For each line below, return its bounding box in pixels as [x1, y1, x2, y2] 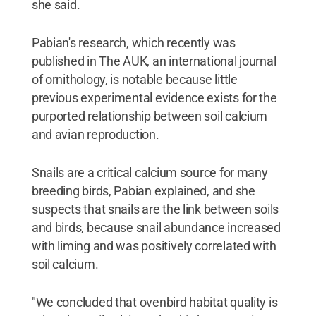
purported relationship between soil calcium [31, 109, 268, 123]
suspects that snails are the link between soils [31, 202, 279, 217]
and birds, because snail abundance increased [31, 220, 281, 235]
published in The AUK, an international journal [31, 54, 276, 68]
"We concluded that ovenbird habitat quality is [31, 295, 278, 310]
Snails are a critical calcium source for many [31, 165, 268, 180]
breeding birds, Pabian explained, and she [31, 183, 255, 198]
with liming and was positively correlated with [31, 238, 276, 253]
